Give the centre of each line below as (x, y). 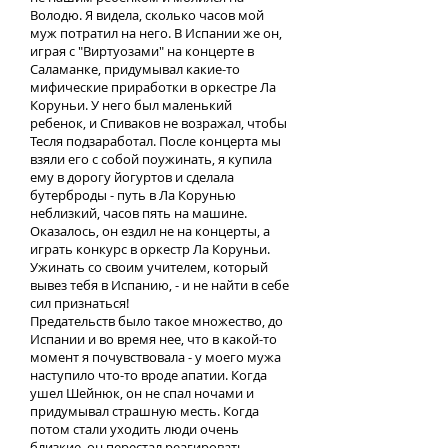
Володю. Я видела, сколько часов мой (147, 15)
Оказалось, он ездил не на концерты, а (150, 231)
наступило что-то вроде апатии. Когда (148, 375)
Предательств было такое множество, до (156, 321)
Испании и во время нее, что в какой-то (153, 339)
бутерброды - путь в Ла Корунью (133, 195)
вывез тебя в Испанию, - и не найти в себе (159, 285)
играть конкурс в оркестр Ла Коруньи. (150, 249)
